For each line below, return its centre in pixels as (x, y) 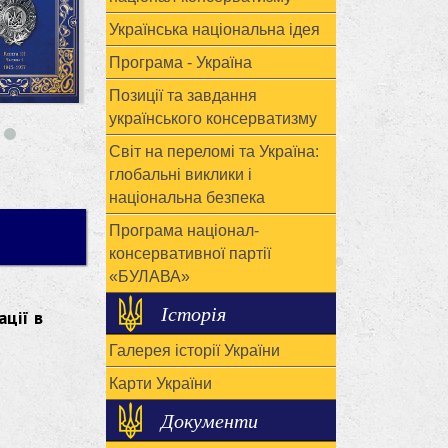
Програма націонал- (184, 230)
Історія (193, 313)
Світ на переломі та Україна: (214, 151)
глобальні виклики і (180, 174)
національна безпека (187, 197)
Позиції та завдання (183, 95)
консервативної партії (190, 253)
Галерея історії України (194, 350)
